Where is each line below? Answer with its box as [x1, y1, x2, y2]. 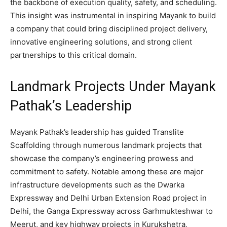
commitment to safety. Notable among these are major [10, 166, 204, 176]
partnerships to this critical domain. [10, 50, 137, 60]
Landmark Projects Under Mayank [10, 78, 216, 95]
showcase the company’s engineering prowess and [10, 153, 194, 163]
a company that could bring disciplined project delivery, [10, 23, 208, 33]
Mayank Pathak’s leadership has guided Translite [10, 127, 184, 137]
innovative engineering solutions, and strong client [10, 36, 192, 47]
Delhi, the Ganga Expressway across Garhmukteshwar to [10, 206, 213, 216]
